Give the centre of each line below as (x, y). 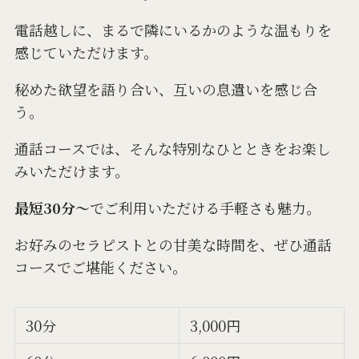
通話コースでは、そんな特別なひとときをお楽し (172, 149)
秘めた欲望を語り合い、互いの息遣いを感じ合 (165, 89)
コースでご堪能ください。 (100, 266)
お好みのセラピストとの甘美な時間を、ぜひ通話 (173, 244)
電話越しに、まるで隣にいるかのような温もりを (173, 30)
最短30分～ (52, 208)
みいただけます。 (71, 171)
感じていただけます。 (86, 52)
